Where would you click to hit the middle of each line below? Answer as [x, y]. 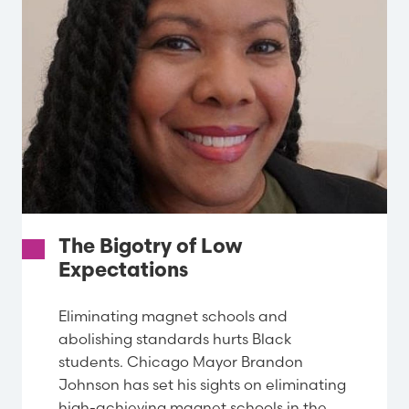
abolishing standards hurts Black [175, 338]
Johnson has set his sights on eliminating [202, 384]
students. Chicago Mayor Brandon [181, 361]
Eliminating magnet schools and [173, 315]
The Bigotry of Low [150, 248]
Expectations [123, 272]
